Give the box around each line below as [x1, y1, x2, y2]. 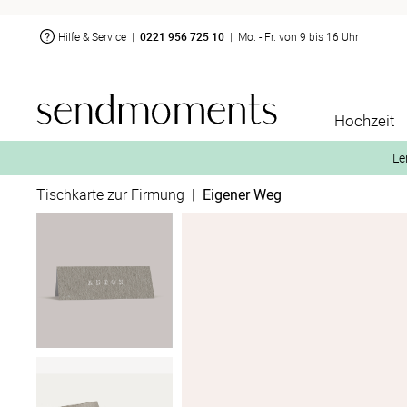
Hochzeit [334, 110, 394, 131]
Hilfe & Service [58, 28, 126, 44]
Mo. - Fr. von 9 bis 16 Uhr [238, 28, 359, 44]
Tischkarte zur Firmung [36, 184, 184, 204]
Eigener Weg [203, 184, 282, 204]
